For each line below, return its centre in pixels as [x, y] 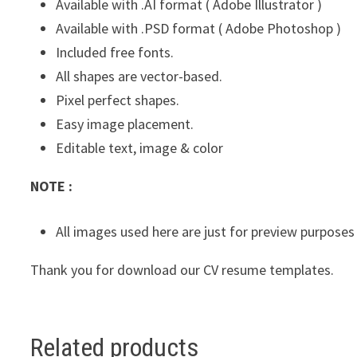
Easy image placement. [125, 124]
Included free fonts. [115, 53]
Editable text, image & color [140, 148]
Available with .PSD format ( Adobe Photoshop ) [199, 29]
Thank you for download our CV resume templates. [182, 270]
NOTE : [52, 186]
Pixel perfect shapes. [118, 100]
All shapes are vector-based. [139, 76]
